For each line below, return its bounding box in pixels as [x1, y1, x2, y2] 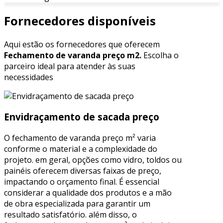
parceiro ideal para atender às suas [4, 60, 135, 72]
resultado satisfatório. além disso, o [4, 209, 137, 221]
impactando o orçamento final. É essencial [4, 176, 159, 188]
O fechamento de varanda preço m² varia [4, 132, 156, 144]
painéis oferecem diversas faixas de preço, [4, 165, 161, 177]
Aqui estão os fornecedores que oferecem [4, 38, 160, 50]
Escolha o [141, 49, 179, 61]
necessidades [4, 71, 53, 83]
